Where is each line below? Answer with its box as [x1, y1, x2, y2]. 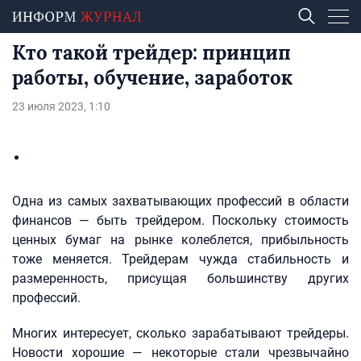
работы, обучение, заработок [12, 65, 293, 90]
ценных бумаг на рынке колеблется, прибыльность [12, 232, 349, 247]
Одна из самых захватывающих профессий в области [12, 193, 349, 209]
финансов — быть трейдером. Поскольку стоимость [12, 213, 349, 228]
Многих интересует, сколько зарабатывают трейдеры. [12, 326, 349, 341]
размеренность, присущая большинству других [12, 271, 349, 286]
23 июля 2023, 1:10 [12, 100, 110, 113]
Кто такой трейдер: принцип [12, 40, 291, 65]
